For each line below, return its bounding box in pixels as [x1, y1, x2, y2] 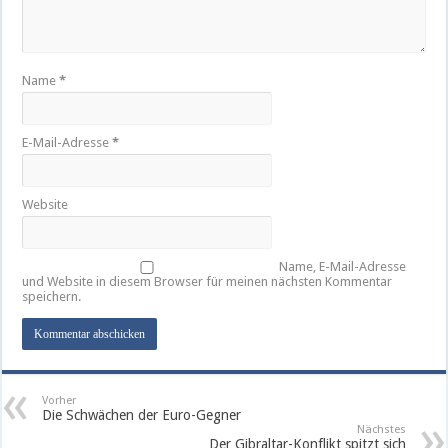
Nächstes [356, 423, 406, 437]
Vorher [42, 394, 77, 408]
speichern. [22, 289, 82, 305]
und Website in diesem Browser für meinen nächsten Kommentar [22, 274, 393, 290]
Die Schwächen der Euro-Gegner [42, 407, 242, 424]
